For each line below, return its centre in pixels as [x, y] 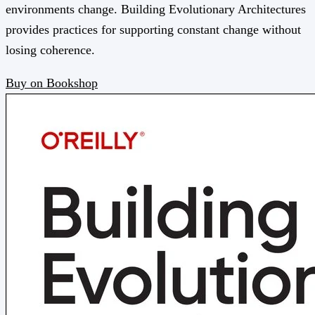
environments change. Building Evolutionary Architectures [156, 9]
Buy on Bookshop [52, 83]
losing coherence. [50, 50]
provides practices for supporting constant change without [153, 29]
